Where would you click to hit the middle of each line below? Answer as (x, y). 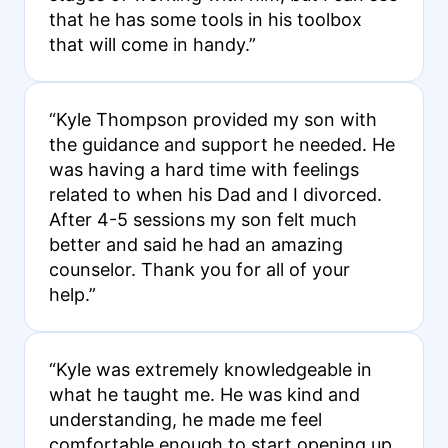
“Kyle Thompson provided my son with (212, 119)
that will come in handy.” (152, 44)
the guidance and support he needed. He (221, 144)
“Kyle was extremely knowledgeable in (210, 369)
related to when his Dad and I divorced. (215, 194)
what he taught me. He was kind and (204, 394)
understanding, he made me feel (185, 419)
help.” (72, 294)
